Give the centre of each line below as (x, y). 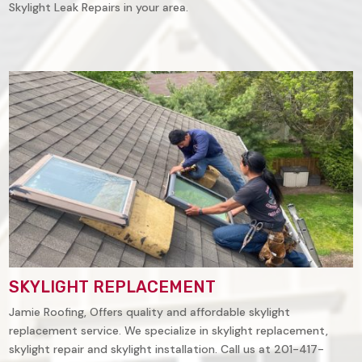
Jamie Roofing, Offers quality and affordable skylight (150, 312)
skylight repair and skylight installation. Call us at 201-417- (167, 349)
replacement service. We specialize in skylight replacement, (169, 331)
